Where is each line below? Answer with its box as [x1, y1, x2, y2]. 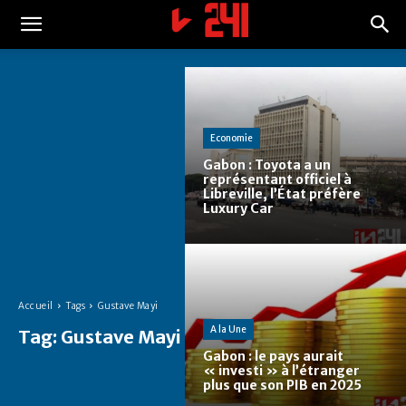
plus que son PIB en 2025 [203, 377, 362, 394]
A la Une [210, 324, 246, 336]
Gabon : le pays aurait [203, 348, 343, 365]
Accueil [18, 299, 53, 312]
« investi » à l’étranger [203, 362, 360, 380]
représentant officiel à [203, 171, 352, 188]
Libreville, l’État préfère [203, 186, 361, 203]
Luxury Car [203, 200, 274, 217]
